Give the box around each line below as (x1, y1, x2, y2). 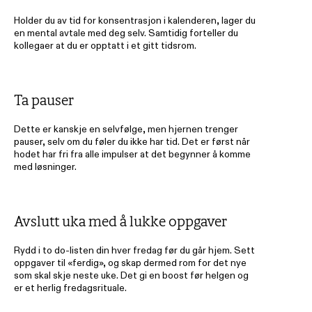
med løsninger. (14, 160, 77, 173)
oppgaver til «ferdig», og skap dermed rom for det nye (14, 256, 247, 269)
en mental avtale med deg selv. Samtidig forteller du (14, 26, 238, 39)
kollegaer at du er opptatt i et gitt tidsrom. (14, 39, 196, 52)
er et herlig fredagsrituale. (14, 281, 127, 294)
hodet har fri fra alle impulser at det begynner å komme (14, 148, 251, 160)
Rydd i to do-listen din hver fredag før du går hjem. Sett (14, 244, 255, 256)
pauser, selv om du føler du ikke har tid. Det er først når (14, 135, 250, 148)
